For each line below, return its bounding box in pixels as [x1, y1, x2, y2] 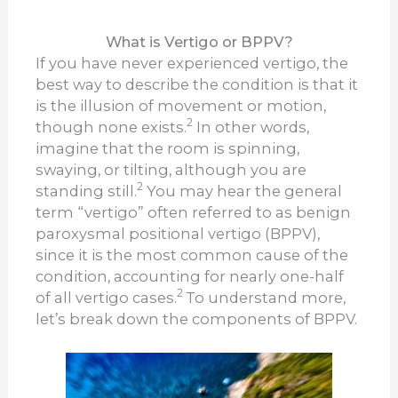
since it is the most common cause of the [36, 245, 349, 264]
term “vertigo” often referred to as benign [36, 203, 352, 221]
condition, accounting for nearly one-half [36, 267, 345, 285]
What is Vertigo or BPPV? [105, 32, 293, 51]
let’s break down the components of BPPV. [36, 309, 358, 328]
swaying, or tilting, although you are [36, 160, 307, 179]
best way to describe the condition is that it [36, 75, 359, 93]
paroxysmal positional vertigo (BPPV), [36, 224, 321, 243]
